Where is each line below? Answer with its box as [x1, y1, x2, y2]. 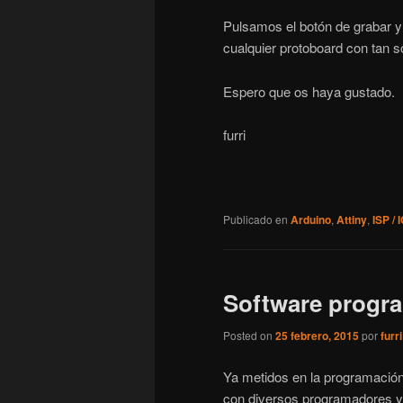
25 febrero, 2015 [275, 327, 359, 345]
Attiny [336, 210, 367, 228]
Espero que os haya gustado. [223, 81, 395, 101]
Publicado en [223, 210, 288, 227]
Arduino [291, 210, 331, 228]
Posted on [223, 327, 275, 344]
